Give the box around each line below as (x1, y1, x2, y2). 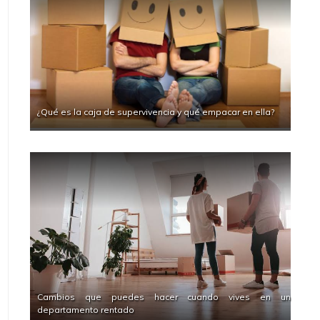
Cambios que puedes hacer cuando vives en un (37, 291, 291, 302)
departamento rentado (37, 304, 135, 315)
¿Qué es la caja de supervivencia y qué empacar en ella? (37, 106, 275, 117)
